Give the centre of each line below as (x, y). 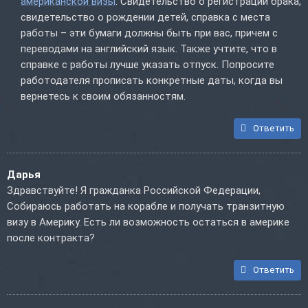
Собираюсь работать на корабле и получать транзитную (146, 207)
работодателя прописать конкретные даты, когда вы (152, 81)
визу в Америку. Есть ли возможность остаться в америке (148, 222)
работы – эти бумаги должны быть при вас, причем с (149, 33)
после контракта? (51, 238)
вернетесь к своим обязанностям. (103, 97)
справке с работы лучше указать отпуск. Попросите (147, 65)
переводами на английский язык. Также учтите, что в (149, 49)
